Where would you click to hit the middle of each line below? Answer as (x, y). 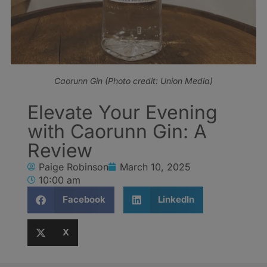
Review (60, 150)
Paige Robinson (74, 167)
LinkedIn (176, 200)
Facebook (84, 200)
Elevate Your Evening (122, 112)
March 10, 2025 (155, 167)
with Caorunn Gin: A (117, 131)
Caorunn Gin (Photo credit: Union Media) (133, 80)
